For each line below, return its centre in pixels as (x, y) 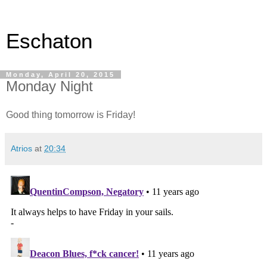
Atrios (21, 148)
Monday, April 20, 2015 (60, 74)
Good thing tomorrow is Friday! (71, 114)
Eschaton (49, 41)
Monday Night (49, 86)
